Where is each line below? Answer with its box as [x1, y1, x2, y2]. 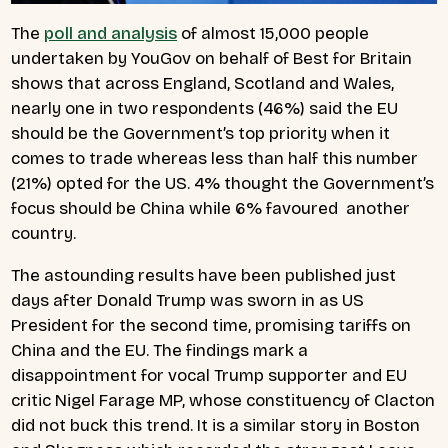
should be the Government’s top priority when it [11, 122, 390, 144]
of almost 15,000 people [177, 22, 369, 44]
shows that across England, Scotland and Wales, [11, 72, 394, 94]
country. [11, 222, 77, 244]
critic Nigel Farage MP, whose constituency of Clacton [11, 389, 435, 411]
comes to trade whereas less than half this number [11, 147, 418, 169]
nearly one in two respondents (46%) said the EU [11, 97, 398, 119]
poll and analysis [44, 22, 178, 44]
